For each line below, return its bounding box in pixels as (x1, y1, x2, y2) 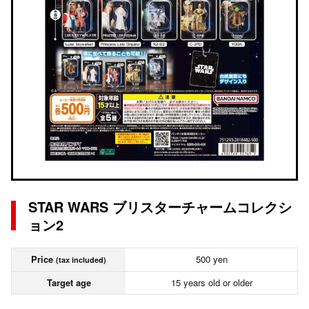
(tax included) (56, 255, 106, 265)
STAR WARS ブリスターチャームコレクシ (28, 197, 292, 217)
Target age (46, 276, 91, 289)
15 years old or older (170, 276, 252, 289)
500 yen (195, 252, 228, 266)
